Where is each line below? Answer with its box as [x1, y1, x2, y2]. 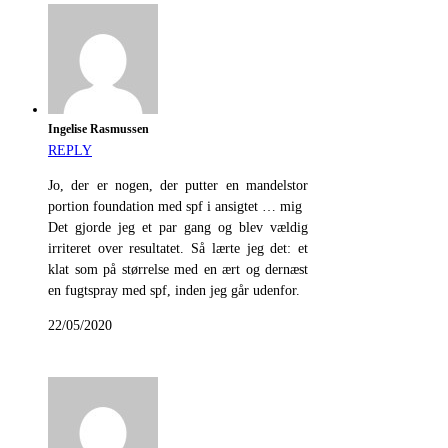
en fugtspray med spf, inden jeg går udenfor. [48, 283, 300, 299]
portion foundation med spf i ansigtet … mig [48, 199, 302, 215]
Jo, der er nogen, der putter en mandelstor [48, 178, 308, 194]
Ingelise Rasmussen [48, 123, 149, 137]
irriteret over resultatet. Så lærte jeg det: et [48, 241, 308, 257]
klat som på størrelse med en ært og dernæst [48, 262, 308, 278]
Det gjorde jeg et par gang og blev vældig [48, 220, 308, 236]
